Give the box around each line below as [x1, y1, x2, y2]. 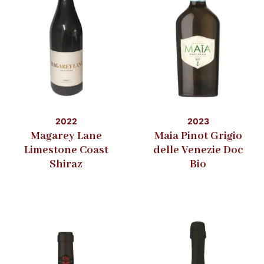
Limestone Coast [24, 143, 108, 157]
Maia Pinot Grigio [154, 128, 242, 143]
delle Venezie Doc [153, 143, 243, 157]
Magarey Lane [30, 128, 102, 143]
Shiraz [49, 157, 82, 171]
